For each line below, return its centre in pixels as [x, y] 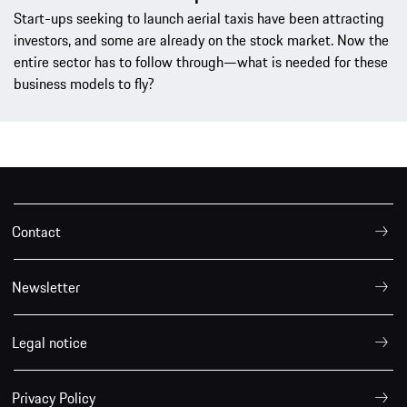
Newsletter [46, 287]
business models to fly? [84, 83]
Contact [36, 231]
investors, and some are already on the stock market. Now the [201, 40]
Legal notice [50, 342]
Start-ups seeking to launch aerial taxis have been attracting [199, 18]
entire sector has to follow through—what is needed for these [201, 61]
